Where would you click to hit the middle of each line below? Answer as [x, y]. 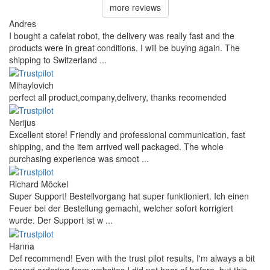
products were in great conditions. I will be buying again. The [124, 47]
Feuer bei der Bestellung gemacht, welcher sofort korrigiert [121, 208]
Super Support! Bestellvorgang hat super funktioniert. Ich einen [129, 196]
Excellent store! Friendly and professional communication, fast [127, 135]
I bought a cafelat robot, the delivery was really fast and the [122, 35]
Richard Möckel [39, 184]
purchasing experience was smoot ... [79, 159]
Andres [23, 23]
